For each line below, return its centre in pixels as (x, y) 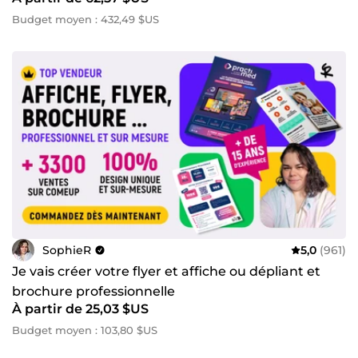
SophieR (67, 250)
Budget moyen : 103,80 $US (85, 330)
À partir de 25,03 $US (80, 309)
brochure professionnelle (93, 292)
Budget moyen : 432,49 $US (86, 19)
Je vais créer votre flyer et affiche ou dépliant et (166, 272)
